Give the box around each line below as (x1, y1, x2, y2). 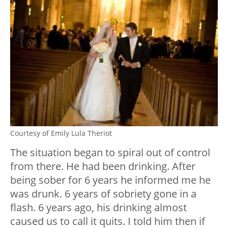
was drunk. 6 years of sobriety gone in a (10, 187, 196, 201)
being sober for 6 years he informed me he (10, 173, 211, 187)
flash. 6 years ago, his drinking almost (10, 201, 187, 215)
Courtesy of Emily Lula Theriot (10, 128, 112, 138)
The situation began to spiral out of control (10, 146, 210, 160)
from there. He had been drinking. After (10, 159, 195, 174)
